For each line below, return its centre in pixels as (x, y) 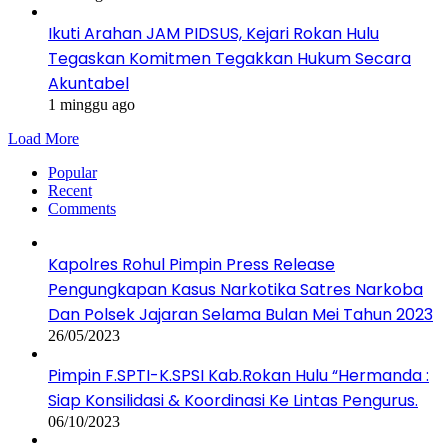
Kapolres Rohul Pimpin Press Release (191, 264)
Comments (82, 208)
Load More (43, 138)
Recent (70, 190)
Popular (72, 172)
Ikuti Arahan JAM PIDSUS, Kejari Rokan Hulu (213, 33)
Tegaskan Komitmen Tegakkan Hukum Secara (229, 58)
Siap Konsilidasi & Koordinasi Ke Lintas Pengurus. (233, 400)
